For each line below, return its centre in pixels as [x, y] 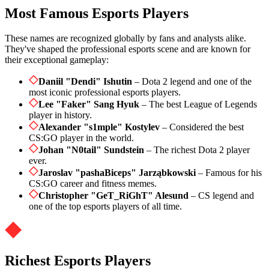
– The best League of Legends [198, 104]
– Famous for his [229, 173]
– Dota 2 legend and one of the [192, 82]
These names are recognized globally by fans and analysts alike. [125, 38]
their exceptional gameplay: [57, 60]
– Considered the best [202, 127]
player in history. [60, 115]
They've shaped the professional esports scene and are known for [128, 49]
